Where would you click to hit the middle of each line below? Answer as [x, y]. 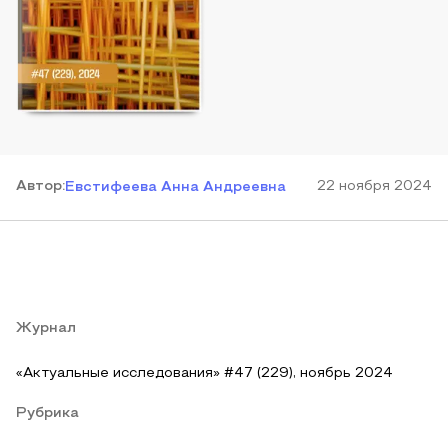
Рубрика [47, 413]
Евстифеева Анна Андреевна [175, 187]
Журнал [46, 328]
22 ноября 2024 [374, 186]
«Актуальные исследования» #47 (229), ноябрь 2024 [204, 373]
